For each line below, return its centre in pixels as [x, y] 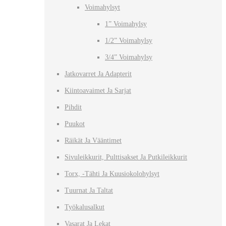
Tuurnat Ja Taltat [89, 190]
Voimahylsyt [102, 7]
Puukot [75, 124]
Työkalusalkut [84, 207]
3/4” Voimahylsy [129, 57]
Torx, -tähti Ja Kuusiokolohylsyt [112, 174]
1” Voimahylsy [126, 24]
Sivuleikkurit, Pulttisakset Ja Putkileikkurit [126, 157]
